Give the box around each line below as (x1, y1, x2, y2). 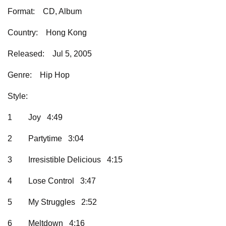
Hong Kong (38, 28, 87, 37)
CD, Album (43, 7, 82, 16)
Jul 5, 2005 (52, 49, 92, 59)
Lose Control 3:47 (28, 177, 96, 186)
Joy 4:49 (28, 113, 63, 122)
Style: (8, 92, 28, 101)
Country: (8, 28, 38, 37)
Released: (8, 49, 44, 59)
